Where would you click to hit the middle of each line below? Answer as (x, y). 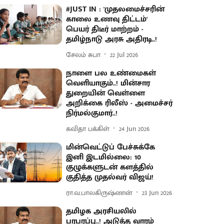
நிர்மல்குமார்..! (92, 113)
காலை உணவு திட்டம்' (107, 19)
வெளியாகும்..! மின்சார (108, 83)
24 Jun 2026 (134, 128)
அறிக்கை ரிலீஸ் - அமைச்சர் (119, 103)
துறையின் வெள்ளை (106, 93)
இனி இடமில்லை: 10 (104, 157)
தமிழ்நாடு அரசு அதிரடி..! (112, 39)
